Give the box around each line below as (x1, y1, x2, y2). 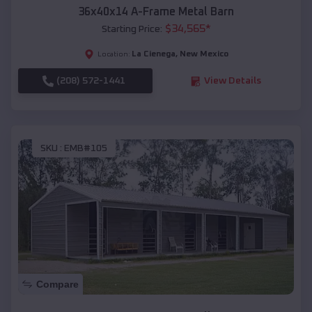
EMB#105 (64, 143, 107, 153)
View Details (203, 76, 261, 86)
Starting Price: (101, 24, 162, 35)
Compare (36, 278, 79, 290)
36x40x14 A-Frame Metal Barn (78, 6, 234, 18)
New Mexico (179, 50, 228, 59)
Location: (97, 51, 130, 58)
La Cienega (131, 50, 175, 59)
